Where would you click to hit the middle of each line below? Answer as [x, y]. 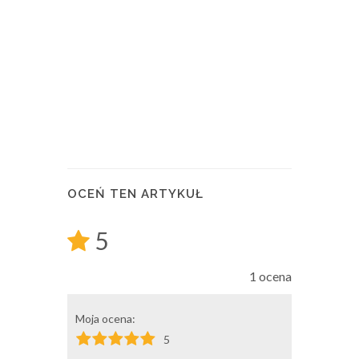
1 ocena [270, 276]
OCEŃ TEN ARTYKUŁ [135, 194]
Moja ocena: [105, 319]
